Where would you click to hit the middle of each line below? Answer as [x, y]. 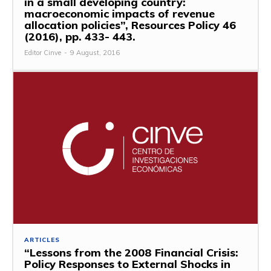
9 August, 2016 [95, 53]
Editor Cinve [43, 53]
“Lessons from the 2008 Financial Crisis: [131, 252]
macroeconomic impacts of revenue [119, 14]
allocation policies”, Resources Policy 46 [130, 25]
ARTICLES [42, 240]
